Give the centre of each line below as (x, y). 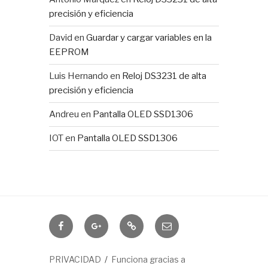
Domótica (78, 221)
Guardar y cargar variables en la (149, 38)
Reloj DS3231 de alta (165, 76)
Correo (178, 221)
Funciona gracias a (148, 259)
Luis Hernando (79, 76)
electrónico (189, 236)
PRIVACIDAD (75, 259)
